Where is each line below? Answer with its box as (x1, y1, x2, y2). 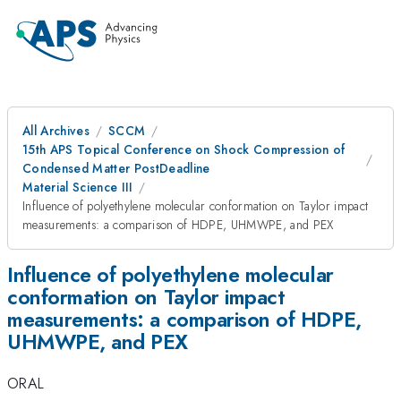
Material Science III (22, 178, 133, 196)
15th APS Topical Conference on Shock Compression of (22, 141, 346, 158)
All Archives (22, 122, 90, 140)
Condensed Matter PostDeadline (22, 159, 210, 177)
